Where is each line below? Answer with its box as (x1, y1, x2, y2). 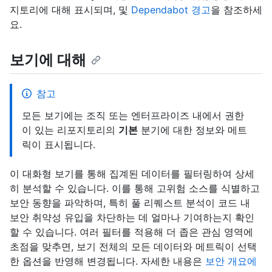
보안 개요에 (205, 255, 257, 268)
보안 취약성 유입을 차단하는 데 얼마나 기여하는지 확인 (10, 211, 254, 224)
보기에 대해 (10, 51, 86, 69)
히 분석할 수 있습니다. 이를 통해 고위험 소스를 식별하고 (10, 182, 260, 195)
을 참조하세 (211, 4, 262, 16)
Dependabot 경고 (131, 4, 211, 16)
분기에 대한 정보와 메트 (138, 124, 247, 137)
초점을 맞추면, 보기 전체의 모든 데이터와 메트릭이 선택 (10, 240, 257, 253)
